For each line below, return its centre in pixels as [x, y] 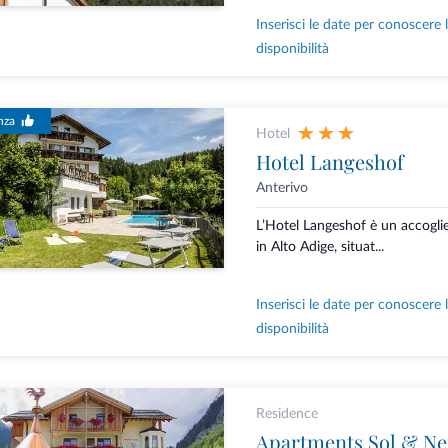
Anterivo [281, 188]
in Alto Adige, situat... [319, 247]
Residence [286, 414]
